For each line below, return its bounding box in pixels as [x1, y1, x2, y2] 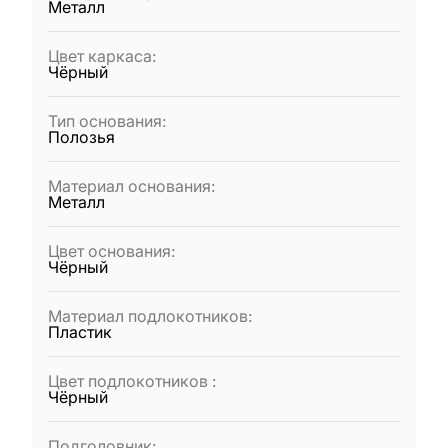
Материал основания [48, 176, 211, 196]
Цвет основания [48, 241, 171, 261]
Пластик [48, 322, 112, 342]
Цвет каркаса [48, 46, 152, 66]
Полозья [48, 127, 115, 147]
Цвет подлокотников [48, 371, 212, 391]
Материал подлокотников [48, 306, 248, 326]
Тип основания [48, 111, 162, 131]
